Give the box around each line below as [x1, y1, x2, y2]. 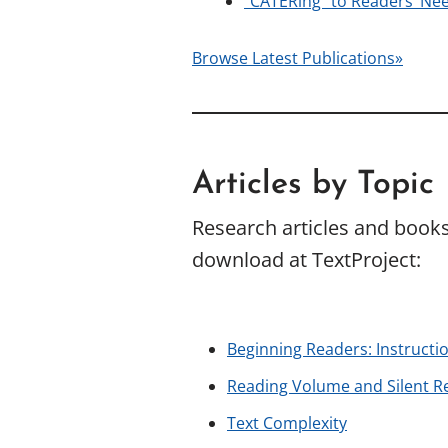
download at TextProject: [192, 246, 421, 273]
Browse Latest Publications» [192, 47, 403, 69]
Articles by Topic [192, 169, 434, 201]
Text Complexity [227, 412, 347, 434]
